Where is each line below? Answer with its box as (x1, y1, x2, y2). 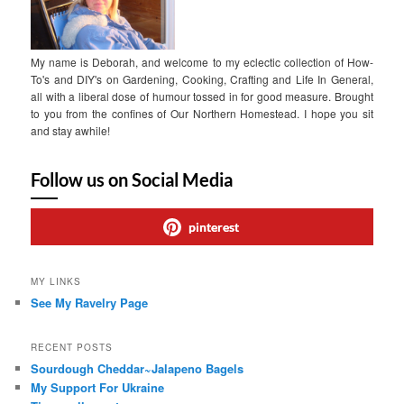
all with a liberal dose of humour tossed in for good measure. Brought (31, 88, 373, 105)
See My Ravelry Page (31, 293, 149, 311)
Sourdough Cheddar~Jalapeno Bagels (31, 360, 244, 377)
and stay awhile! (31, 123, 111, 139)
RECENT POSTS (31, 341, 114, 353)
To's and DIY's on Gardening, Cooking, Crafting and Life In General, (31, 71, 373, 87)
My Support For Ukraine (31, 379, 165, 396)
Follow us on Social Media (31, 169, 234, 191)
